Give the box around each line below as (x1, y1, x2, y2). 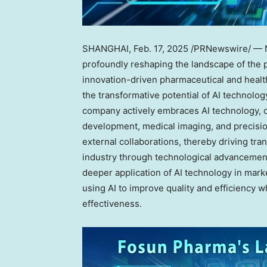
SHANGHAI (82, 42, 129, 54)
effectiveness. (82, 197, 142, 209)
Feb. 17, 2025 (133, 42, 188, 54)
